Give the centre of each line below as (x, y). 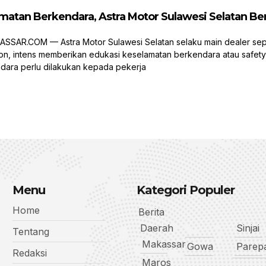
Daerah (156, 228)
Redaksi (29, 253)
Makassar (164, 244)
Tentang (31, 232)
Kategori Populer (185, 190)
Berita (151, 212)
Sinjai (248, 228)
